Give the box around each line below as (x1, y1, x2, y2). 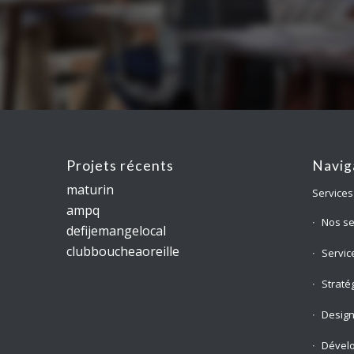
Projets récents (66, 156, 174, 174)
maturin (66, 180, 114, 198)
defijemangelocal (66, 221, 166, 239)
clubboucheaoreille (66, 242, 179, 260)
